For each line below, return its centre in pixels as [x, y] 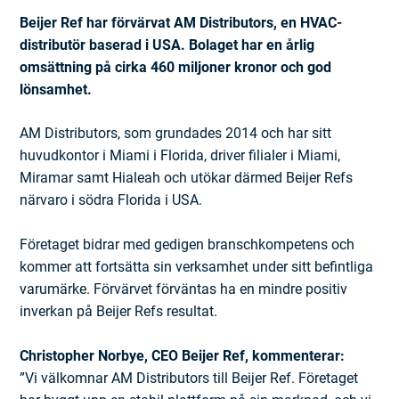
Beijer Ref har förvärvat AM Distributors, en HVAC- [181, 23]
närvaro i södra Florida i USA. [113, 200]
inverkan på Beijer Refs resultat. [119, 312]
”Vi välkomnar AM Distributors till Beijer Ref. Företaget [189, 379]
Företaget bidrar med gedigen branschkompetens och [187, 245]
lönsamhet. [58, 90]
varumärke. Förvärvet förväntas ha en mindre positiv [184, 289]
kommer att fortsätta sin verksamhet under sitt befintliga [197, 267]
